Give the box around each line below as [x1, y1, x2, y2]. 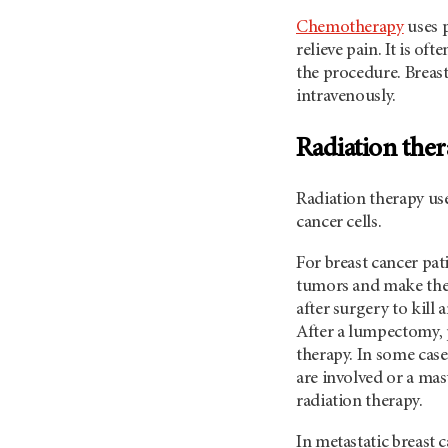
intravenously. [296, 88, 396, 107]
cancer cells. [296, 214, 382, 233]
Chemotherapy [296, 19, 404, 38]
